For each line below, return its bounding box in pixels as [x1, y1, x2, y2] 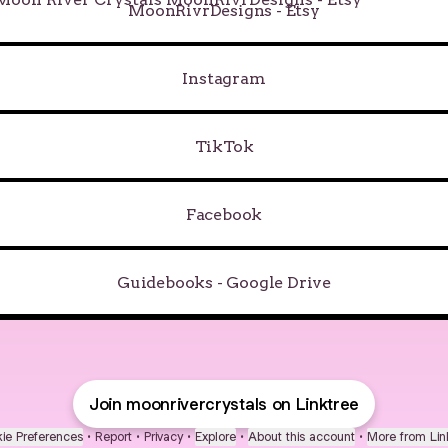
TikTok [194, 136, 254, 156]
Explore [195, 428, 236, 445]
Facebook [185, 204, 263, 224]
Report [95, 428, 132, 445]
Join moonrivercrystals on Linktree [88, 393, 360, 415]
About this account [248, 428, 355, 445]
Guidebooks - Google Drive [117, 272, 331, 292]
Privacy [144, 428, 183, 445]
